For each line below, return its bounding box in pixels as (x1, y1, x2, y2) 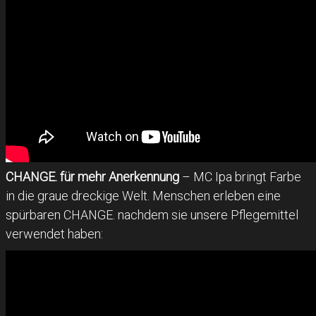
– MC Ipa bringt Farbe (179, 169, 301, 185)
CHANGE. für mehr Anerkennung (6, 169, 179, 185)
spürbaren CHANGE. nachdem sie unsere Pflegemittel (6, 207, 298, 223)
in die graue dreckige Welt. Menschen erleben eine (6, 188, 281, 204)
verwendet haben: (6, 226, 103, 242)
